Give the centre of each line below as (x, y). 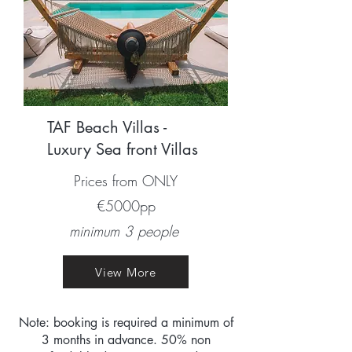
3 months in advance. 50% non (126, 340)
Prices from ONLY (126, 181)
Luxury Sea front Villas (123, 149)
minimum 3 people (123, 231)
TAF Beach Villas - (107, 127)
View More (126, 272)
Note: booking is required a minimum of (126, 323)
